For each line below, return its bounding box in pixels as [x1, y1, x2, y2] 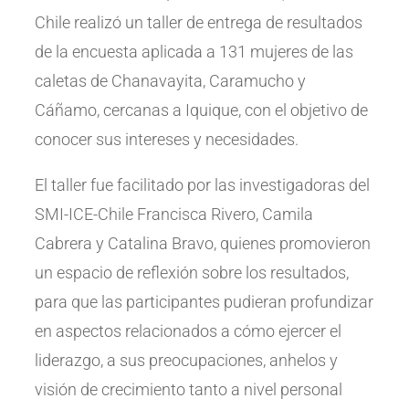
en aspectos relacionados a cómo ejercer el [35, 320, 342, 341]
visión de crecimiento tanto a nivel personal [35, 379, 343, 399]
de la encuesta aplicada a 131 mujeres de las [35, 41, 354, 61]
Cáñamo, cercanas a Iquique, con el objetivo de [35, 100, 369, 120]
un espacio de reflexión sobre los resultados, [35, 262, 350, 282]
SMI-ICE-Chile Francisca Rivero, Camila [35, 204, 314, 224]
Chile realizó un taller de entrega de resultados [35, 12, 363, 32]
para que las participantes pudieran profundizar [35, 291, 374, 311]
